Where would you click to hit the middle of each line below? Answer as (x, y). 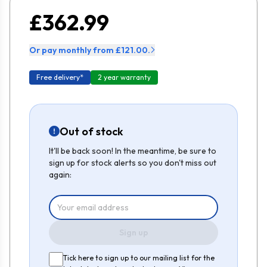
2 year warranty (124, 77)
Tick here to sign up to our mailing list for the (139, 257)
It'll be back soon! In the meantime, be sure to (133, 150)
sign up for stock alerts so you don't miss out (133, 162)
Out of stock (91, 131)
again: (60, 174)
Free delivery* (60, 77)
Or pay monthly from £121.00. (90, 50)
